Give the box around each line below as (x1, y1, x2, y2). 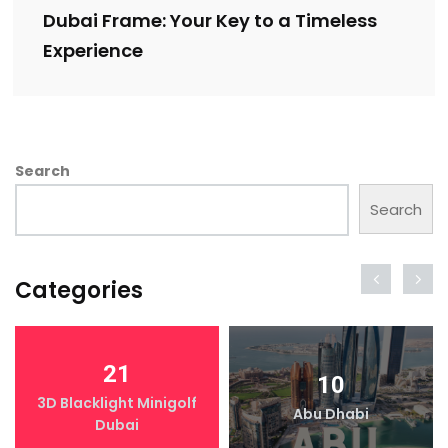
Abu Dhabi (293, 404, 369, 425)
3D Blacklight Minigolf (37, 393, 197, 414)
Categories (15, 275, 143, 307)
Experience (43, 38, 143, 64)
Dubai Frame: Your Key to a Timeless (43, 8, 377, 34)
